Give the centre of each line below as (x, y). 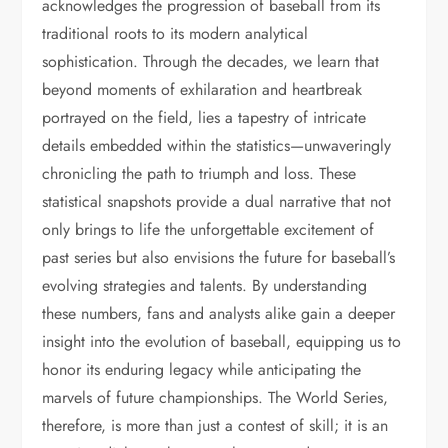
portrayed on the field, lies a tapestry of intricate (204, 117)
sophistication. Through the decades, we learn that (211, 61)
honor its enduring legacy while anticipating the (202, 369)
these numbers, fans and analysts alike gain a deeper (219, 313)
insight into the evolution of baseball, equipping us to (222, 341)
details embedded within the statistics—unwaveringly (217, 145)
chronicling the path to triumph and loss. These (199, 173)
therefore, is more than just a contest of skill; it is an (215, 425)
